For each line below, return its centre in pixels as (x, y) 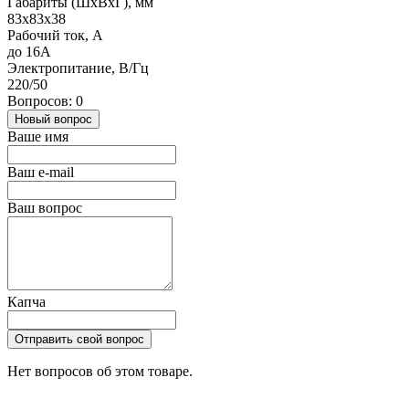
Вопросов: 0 (45, 101)
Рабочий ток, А (55, 36)
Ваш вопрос (45, 208)
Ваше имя (38, 137)
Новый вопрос (53, 120)
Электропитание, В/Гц (78, 68)
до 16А (29, 52)
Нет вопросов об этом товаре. (100, 372)
